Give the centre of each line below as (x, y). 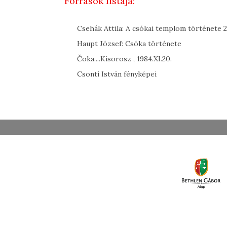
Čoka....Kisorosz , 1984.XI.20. (124, 59)
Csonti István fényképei (117, 74)
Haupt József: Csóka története (129, 43)
